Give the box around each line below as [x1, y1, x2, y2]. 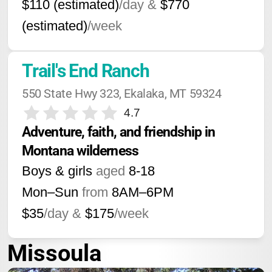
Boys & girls [22, 163, 92, 178]
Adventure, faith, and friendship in [22, 124, 216, 140]
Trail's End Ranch [22, 60, 149, 81]
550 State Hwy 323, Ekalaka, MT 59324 [22, 86, 222, 101]
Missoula [7, 240, 101, 267]
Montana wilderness [22, 143, 138, 158]
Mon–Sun [22, 185, 78, 200]
